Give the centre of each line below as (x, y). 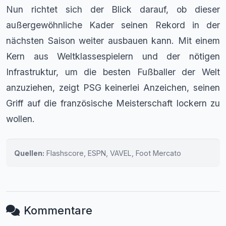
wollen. (20, 119)
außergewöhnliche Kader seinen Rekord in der (113, 25)
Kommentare (58, 210)
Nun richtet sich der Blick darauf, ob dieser (113, 9)
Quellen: (29, 153)
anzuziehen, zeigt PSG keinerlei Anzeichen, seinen (113, 87)
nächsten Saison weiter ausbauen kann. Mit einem (113, 40)
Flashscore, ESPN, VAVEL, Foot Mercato (113, 153)
